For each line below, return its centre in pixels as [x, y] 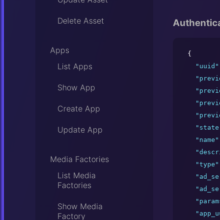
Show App [76, 87]
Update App [80, 130]
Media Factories [80, 159]
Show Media [80, 206]
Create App [79, 109]
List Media [77, 175]
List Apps [75, 66]
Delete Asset [81, 21]
